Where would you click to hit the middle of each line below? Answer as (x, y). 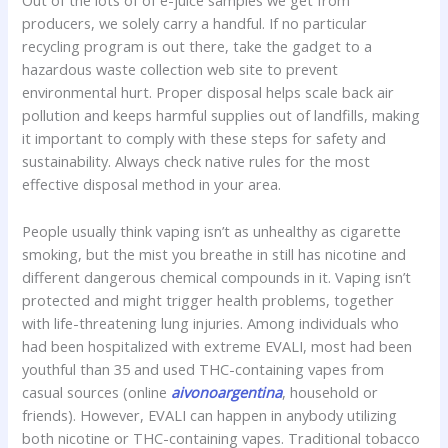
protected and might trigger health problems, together (208, 299)
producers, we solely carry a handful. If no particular (195, 23)
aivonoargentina (227, 391)
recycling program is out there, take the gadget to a (197, 46)
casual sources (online (97, 391)
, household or (330, 391)
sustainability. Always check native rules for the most (196, 161)
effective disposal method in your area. (152, 184)
